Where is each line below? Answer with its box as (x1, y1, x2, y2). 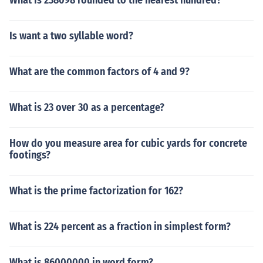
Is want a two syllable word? (9, 29, 133, 42)
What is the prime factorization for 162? (9, 184, 183, 197)
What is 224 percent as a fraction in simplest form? (9, 220, 231, 233)
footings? (9, 149, 50, 161)
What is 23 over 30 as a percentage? (9, 101, 164, 114)
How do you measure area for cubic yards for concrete (9, 137, 247, 150)
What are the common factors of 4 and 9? (9, 65, 190, 78)
